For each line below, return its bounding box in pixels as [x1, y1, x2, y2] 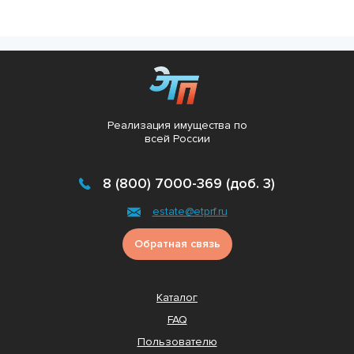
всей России [144, 132, 210, 146]
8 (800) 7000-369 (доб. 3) [103, 175, 275, 193]
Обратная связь [134, 237, 220, 251]
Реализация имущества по [107, 119, 247, 133]
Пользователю [137, 335, 217, 349]
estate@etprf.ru [152, 205, 228, 219]
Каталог [156, 291, 198, 305]
